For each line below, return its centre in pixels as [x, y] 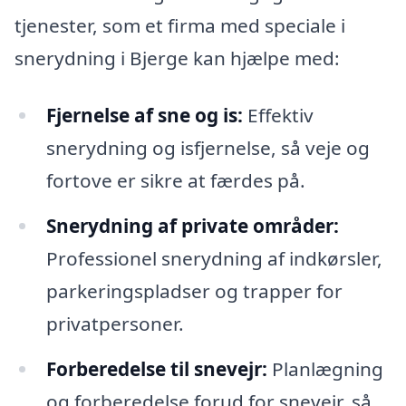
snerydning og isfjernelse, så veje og [208, 148]
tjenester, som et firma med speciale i [180, 25]
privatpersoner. [115, 324]
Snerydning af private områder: [192, 226]
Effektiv [278, 116]
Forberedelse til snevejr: [156, 368]
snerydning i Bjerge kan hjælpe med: [177, 58]
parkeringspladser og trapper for [194, 291]
